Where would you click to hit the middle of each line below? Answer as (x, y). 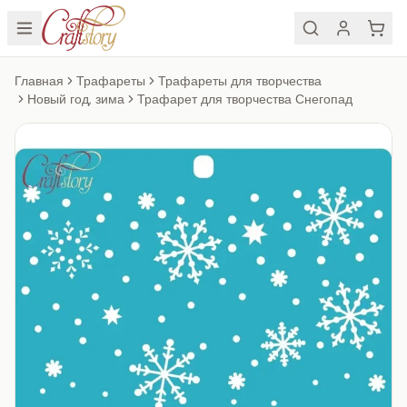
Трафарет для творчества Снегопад (245, 99)
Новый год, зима (76, 99)
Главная (39, 81)
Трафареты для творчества (240, 81)
